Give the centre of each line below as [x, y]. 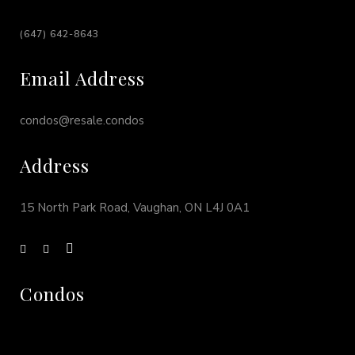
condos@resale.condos [82, 120]
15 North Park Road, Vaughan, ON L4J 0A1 [135, 207]
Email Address [82, 78]
